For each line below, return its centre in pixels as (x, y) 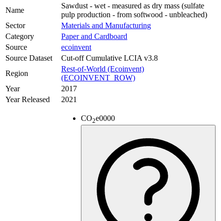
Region (17, 74)
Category (20, 37)
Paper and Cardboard (94, 37)
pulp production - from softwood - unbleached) (134, 15)
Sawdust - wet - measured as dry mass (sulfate (133, 6)
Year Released (28, 100)
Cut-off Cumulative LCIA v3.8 (110, 58)
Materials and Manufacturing (106, 26)
